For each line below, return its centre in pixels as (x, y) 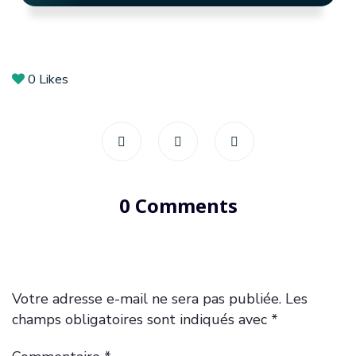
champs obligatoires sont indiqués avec (141, 320)
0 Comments (178, 206)
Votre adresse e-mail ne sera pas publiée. (147, 299)
